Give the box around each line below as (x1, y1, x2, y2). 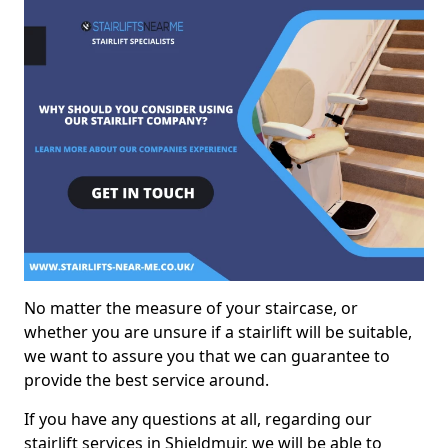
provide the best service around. (24, 368, 269, 391)
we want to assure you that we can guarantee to (24, 344, 390, 367)
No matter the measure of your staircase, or (24, 296, 358, 319)
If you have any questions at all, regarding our (24, 407, 372, 430)
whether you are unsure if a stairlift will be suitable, (24, 320, 412, 343)
